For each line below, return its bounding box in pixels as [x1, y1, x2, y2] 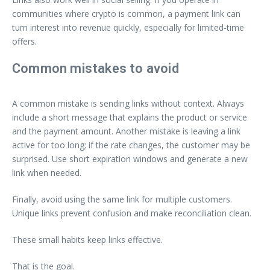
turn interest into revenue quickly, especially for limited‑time [12, 21, 244, 33]
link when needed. [12, 166, 81, 178]
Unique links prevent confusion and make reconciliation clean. [12, 207, 251, 219]
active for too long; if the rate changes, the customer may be [12, 139, 250, 151]
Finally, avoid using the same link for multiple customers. [12, 193, 232, 205]
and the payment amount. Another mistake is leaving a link [12, 125, 240, 137]
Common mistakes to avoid [12, 60, 179, 76]
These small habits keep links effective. [12, 233, 163, 245]
